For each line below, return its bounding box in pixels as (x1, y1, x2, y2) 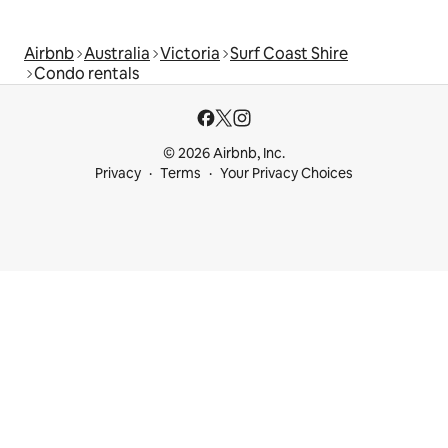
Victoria (160, 43, 220, 65)
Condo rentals (34, 63, 139, 85)
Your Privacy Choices (220, 164, 353, 183)
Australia (84, 43, 150, 65)
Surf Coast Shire (230, 43, 348, 65)
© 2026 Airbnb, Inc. (163, 144, 285, 163)
